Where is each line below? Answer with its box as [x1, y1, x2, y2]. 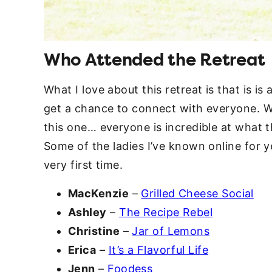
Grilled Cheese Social [141, 187, 254, 200]
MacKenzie [68, 187, 129, 200]
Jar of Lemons [132, 225, 210, 238]
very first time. [44, 158, 123, 172]
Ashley [68, 206, 107, 219]
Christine [68, 225, 120, 238]
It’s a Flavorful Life [108, 243, 209, 257]
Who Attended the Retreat [44, 49, 265, 72]
